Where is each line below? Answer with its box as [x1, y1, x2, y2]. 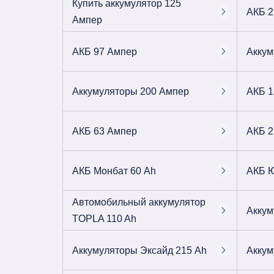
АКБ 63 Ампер [72, 125, 137, 136]
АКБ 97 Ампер [72, 46, 137, 57]
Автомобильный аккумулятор [72, 197, 206, 207]
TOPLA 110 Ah [72, 213, 136, 224]
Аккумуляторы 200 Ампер [72, 86, 189, 97]
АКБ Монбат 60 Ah [72, 165, 156, 176]
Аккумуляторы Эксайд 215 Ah [72, 245, 207, 256]
